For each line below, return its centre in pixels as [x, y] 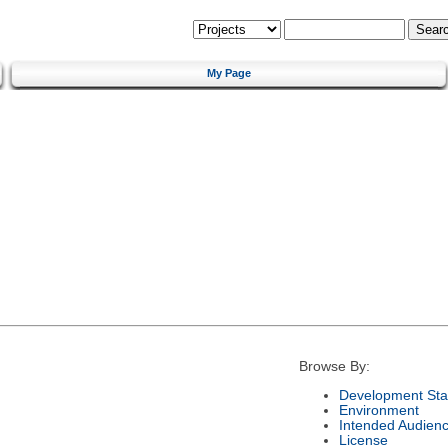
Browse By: [334, 367]
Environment [378, 410]
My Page [229, 72]
